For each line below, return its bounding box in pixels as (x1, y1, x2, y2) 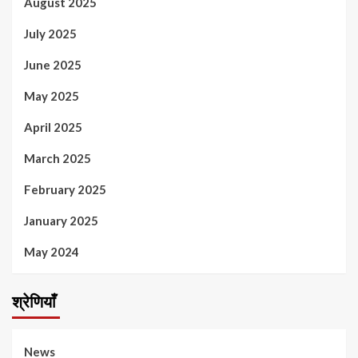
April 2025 (24, 119, 82, 134)
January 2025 (24, 213, 98, 228)
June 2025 (24, 57, 82, 72)
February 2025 (24, 181, 106, 197)
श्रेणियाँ (12, 292, 56, 312)
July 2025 (24, 26, 77, 41)
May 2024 (24, 244, 79, 259)
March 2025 (24, 150, 91, 165)
